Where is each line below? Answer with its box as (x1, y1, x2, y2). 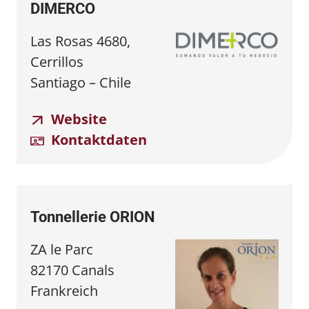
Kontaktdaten (48, 130, 147, 149)
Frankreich (30, 281, 98, 300)
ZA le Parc (30, 239, 93, 259)
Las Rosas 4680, (30, 31, 130, 50)
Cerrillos (30, 52, 83, 71)
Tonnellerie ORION (30, 208, 155, 226)
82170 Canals (30, 260, 114, 279)
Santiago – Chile (30, 72, 131, 92)
